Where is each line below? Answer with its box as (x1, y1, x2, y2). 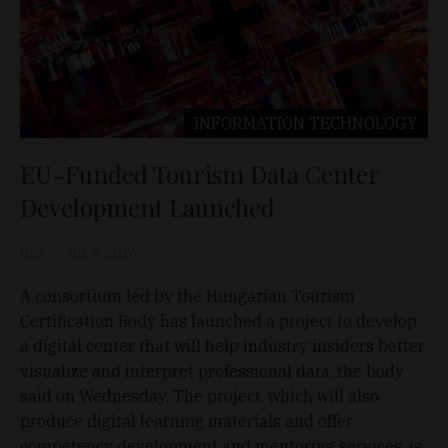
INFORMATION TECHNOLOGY (194, 112, 418, 133)
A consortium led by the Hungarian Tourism (20, 285, 355, 306)
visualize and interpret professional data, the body (20, 360, 404, 381)
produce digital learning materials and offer (20, 410, 353, 431)
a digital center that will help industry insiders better (20, 335, 425, 356)
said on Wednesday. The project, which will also (20, 385, 379, 406)
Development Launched (20, 190, 275, 223)
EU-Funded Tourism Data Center (20, 157, 379, 190)
